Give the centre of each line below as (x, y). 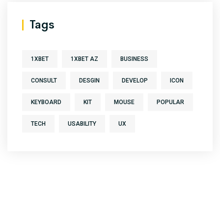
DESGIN (89, 80)
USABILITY (82, 124)
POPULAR (170, 102)
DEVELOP (135, 80)
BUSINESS (134, 59)
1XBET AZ (84, 59)
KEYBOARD (46, 102)
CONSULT (44, 80)
